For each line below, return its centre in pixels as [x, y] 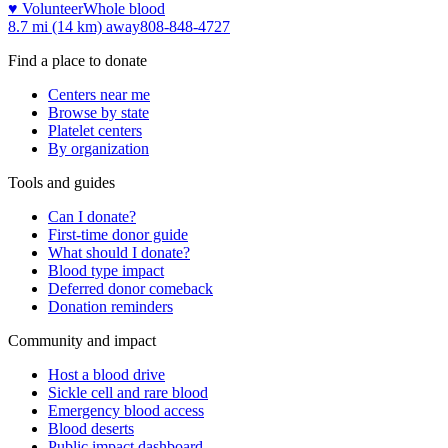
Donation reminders [110, 306]
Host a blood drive [106, 374]
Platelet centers [95, 130]
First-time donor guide [118, 234]
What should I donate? [119, 252]
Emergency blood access [126, 410]
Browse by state [98, 112]
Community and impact [82, 340]
